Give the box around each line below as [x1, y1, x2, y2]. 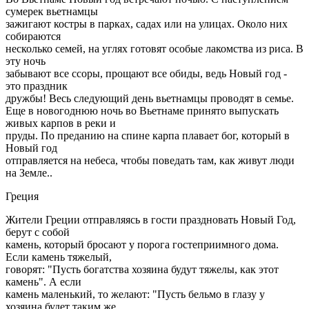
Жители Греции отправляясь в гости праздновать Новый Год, [6, 213, 296, 226]
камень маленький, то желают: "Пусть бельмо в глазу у [6, 288, 265, 300]
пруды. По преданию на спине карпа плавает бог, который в [6, 129, 290, 141]
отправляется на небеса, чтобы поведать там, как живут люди [6, 154, 295, 166]
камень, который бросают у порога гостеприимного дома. [6, 238, 279, 250]
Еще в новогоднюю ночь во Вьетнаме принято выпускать [6, 104, 279, 117]
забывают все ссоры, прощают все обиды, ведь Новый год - [6, 67, 287, 79]
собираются [6, 30, 61, 42]
